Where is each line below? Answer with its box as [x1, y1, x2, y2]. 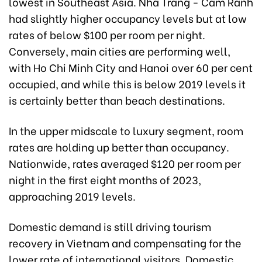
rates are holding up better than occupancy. [9, 139, 229, 155]
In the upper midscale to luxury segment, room [9, 122, 243, 139]
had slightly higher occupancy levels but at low [9, 10, 247, 26]
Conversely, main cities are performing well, [9, 43, 230, 59]
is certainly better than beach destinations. [9, 92, 225, 108]
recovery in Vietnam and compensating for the [9, 235, 242, 251]
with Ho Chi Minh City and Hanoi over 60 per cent [9, 59, 253, 75]
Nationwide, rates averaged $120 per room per [9, 155, 241, 171]
